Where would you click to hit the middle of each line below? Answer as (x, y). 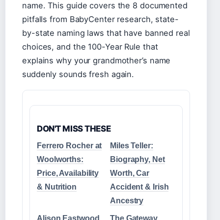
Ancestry (127, 201)
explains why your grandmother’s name (96, 61)
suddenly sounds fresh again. (78, 74)
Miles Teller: (132, 146)
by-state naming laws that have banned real (106, 33)
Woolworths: (60, 160)
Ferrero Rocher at (69, 146)
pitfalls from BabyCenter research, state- (100, 19)
